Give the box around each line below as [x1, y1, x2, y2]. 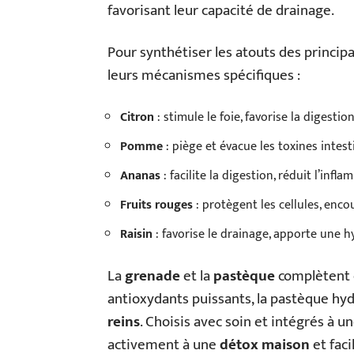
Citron [120, 107, 154, 129]
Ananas [120, 165, 160, 187]
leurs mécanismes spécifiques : [107, 63, 300, 88]
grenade [125, 264, 180, 289]
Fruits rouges [120, 194, 193, 217]
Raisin [120, 224, 153, 246]
